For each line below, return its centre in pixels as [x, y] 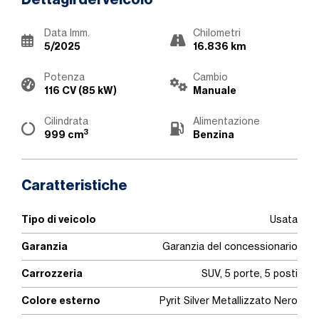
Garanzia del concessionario [230, 246]
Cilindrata [66, 121]
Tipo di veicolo [59, 219]
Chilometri [217, 33]
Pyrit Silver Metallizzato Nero [229, 300]
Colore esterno [61, 300]
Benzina [214, 135]
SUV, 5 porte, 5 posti [250, 273]
